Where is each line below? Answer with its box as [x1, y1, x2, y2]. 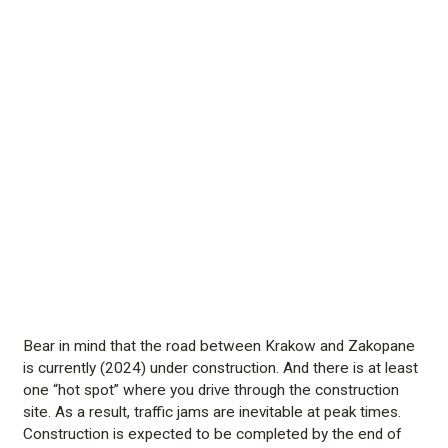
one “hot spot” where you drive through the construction [23, 380, 400, 399]
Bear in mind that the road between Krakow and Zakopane [23, 336, 416, 355]
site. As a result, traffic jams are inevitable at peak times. [23, 402, 402, 421]
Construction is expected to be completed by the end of [23, 424, 403, 443]
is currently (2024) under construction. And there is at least [23, 358, 419, 377]
